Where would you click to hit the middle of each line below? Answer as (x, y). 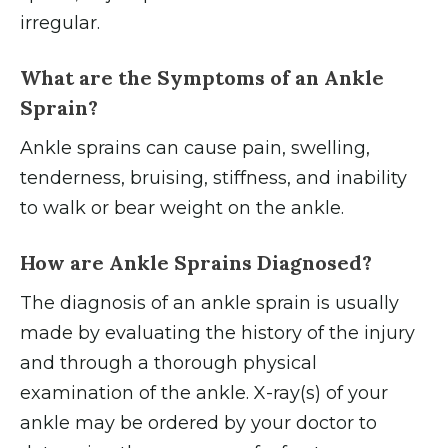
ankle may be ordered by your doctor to (198, 422)
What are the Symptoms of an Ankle (202, 77)
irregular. (62, 22)
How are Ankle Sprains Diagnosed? (196, 262)
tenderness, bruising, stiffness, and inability (213, 177)
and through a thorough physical (168, 362)
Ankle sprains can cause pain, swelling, (195, 147)
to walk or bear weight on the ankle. (184, 207)
